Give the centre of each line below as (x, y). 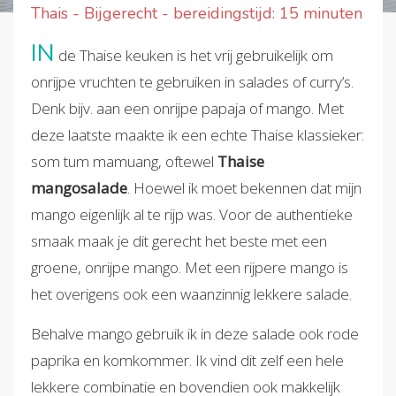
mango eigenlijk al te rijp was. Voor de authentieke (192, 214)
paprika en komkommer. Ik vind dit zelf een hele (187, 360)
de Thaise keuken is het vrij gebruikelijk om (194, 55)
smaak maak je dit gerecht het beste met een (179, 240)
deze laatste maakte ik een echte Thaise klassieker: (198, 134)
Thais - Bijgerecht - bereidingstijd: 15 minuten (197, 13)
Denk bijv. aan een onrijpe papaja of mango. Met (187, 108)
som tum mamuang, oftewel (124, 161)
